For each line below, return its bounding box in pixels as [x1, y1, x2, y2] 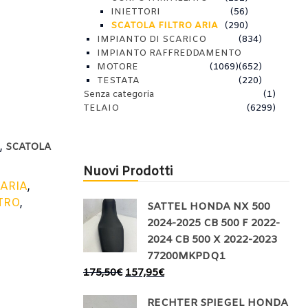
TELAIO [83, 102, 119, 114]
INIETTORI [111, 6, 160, 18]
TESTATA [97, 75, 140, 87]
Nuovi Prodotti [83, 164, 173, 180]
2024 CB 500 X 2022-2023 [147, 233, 277, 247]
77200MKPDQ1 [147, 250, 225, 263]
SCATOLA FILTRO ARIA [111, 20, 218, 32]
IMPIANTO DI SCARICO [97, 34, 206, 45]
